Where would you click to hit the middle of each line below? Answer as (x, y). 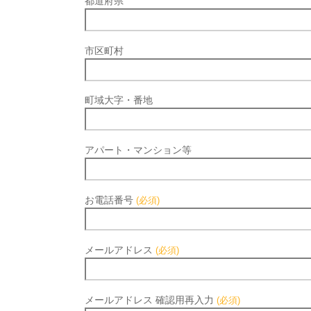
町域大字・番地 (119, 100)
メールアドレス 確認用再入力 (151, 300)
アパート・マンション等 (138, 150)
